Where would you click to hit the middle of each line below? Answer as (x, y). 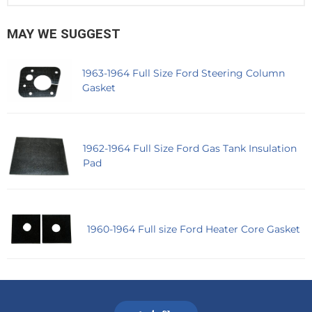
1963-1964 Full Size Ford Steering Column (184, 73)
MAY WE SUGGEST (64, 33)
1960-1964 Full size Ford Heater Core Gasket (194, 229)
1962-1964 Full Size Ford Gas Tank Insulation (190, 149)
